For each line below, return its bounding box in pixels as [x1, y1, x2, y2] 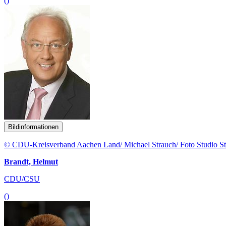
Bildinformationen [8, 123, 59, 131]
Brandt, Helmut [4, 157, 58, 166]
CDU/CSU [4, 174, 40, 183]
